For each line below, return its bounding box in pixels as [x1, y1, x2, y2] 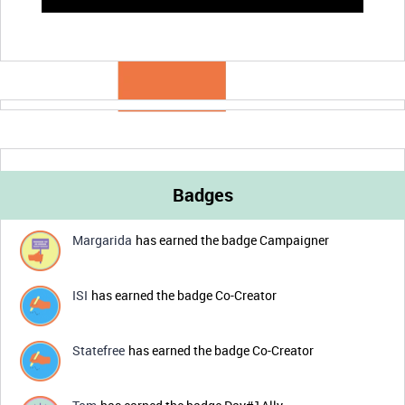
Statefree [72, 342, 125, 359]
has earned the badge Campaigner [136, 231, 329, 249]
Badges [172, 183, 233, 207]
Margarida [72, 231, 132, 249]
